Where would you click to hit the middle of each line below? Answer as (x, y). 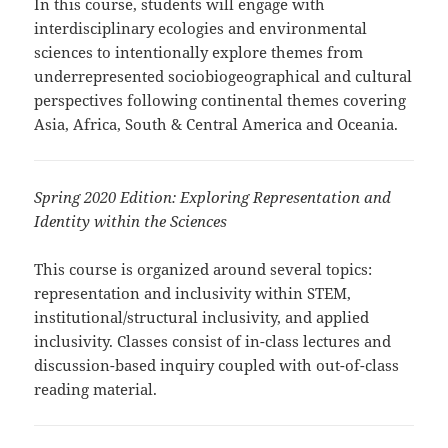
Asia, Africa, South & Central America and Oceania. (216, 124)
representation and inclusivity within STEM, (193, 293)
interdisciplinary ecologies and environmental (201, 28)
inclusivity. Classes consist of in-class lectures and (213, 341)
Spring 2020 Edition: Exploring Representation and (213, 197)
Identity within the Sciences (131, 221)
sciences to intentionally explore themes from (199, 52)
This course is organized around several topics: (203, 269)
